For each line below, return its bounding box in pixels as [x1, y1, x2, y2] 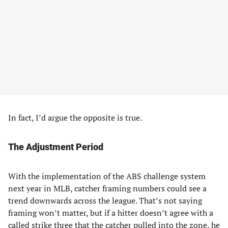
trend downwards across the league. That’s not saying [8, 195, 202, 206]
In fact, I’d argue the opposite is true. [8, 112, 142, 123]
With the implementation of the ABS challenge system [8, 170, 206, 182]
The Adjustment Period [8, 141, 103, 152]
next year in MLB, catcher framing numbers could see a [8, 183, 207, 194]
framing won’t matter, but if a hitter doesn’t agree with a [8, 207, 213, 218]
